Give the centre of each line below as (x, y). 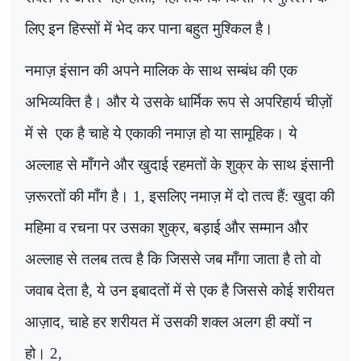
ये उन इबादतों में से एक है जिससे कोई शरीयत (216, 290)
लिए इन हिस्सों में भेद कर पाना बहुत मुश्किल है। (149, 28)
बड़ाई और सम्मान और (251, 227)
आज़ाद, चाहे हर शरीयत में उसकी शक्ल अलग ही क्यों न (168, 322)
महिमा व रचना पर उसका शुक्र (105, 227)
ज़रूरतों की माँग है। (79, 196)
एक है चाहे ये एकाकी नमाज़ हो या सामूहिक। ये (176, 133)
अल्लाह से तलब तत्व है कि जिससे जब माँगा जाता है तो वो (173, 259)
